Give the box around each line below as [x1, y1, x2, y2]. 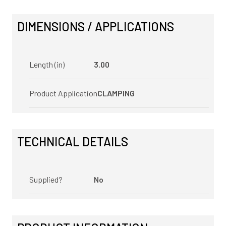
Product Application [29, 88, 97, 98]
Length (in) [29, 60, 65, 69]
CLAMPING [97, 88, 135, 98]
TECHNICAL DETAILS [17, 134, 128, 149]
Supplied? [29, 175, 63, 184]
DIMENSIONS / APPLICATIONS [17, 19, 174, 34]
